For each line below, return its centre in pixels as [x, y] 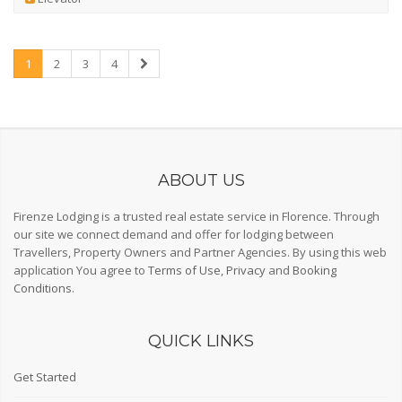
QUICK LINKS [201, 341]
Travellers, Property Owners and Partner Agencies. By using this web [200, 252]
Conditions [43, 288]
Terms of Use [184, 270]
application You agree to [81, 270]
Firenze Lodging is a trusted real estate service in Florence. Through [197, 216]
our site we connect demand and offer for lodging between [174, 234]
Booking [315, 270]
